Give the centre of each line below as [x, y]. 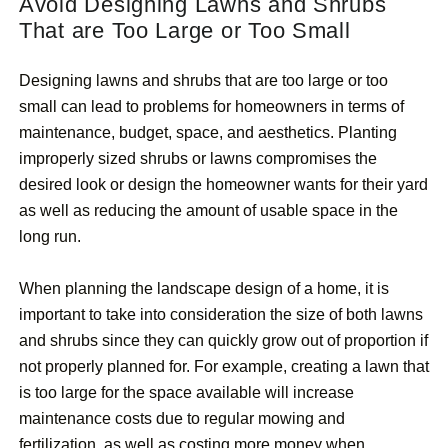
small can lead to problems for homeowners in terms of [211, 107]
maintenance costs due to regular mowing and [182, 419]
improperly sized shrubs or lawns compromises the [198, 159]
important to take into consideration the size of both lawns [221, 315]
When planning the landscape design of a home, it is [204, 289]
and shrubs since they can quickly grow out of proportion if [223, 341]
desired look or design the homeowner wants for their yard [223, 185]
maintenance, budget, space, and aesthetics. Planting [208, 133]
